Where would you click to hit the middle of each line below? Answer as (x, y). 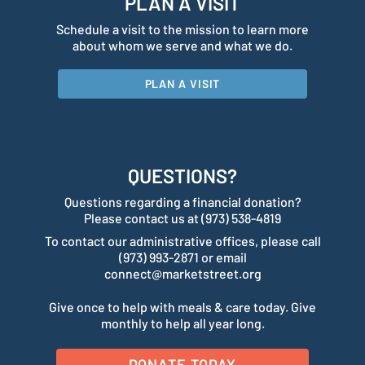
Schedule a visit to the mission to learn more (182, 29)
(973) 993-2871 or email (182, 257)
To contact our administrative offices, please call (182, 240)
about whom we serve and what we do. (182, 45)
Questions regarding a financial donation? (182, 201)
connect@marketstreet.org (182, 273)
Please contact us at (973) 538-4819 (182, 218)
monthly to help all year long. (182, 323)
